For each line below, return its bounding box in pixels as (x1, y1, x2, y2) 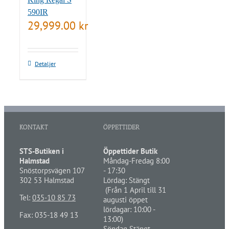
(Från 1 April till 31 (103, 185, 166, 195)
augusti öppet (103, 194, 148, 204)
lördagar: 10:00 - (103, 204, 155, 214)
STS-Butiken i (19, 146, 64, 156)
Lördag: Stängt (103, 175, 152, 185)
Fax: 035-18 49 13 (19, 210, 78, 220)
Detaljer (35, 59, 56, 67)
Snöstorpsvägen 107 (19, 165, 85, 175)
